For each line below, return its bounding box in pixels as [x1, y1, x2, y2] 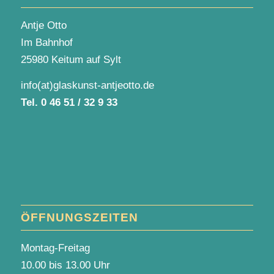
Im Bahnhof [20, 36, 73, 48]
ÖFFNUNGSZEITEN [20, 210, 138, 224]
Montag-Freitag [20, 242, 90, 254]
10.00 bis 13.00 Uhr [20, 259, 110, 271]
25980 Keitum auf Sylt [20, 53, 121, 65]
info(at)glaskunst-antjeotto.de [20, 80, 154, 92]
